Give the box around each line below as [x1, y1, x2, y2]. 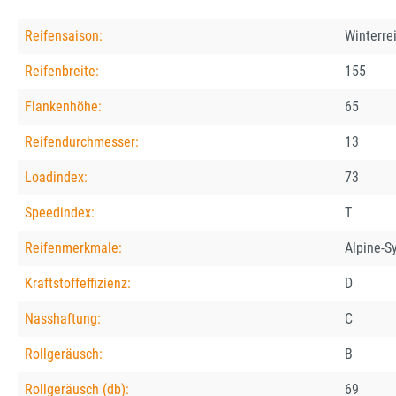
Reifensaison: [25, 27, 103, 45]
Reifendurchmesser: [25, 133, 139, 151]
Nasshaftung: [25, 310, 101, 328]
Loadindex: [25, 169, 88, 187]
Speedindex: [25, 204, 95, 222]
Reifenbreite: [25, 63, 99, 80]
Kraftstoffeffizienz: [25, 275, 131, 293]
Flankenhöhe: [25, 98, 102, 116]
